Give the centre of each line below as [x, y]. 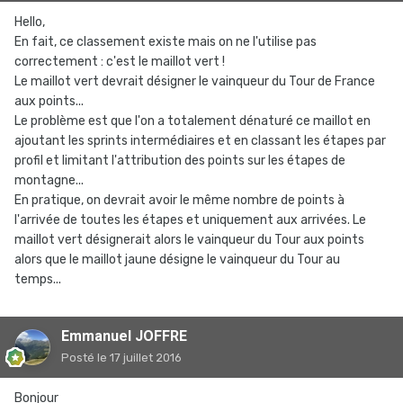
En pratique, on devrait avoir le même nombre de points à [179, 201]
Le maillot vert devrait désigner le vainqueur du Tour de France [195, 82]
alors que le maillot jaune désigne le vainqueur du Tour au [177, 260]
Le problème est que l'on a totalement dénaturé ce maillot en [193, 121]
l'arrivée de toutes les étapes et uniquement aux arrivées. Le [190, 220]
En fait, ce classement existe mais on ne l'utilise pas [166, 42]
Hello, [30, 22]
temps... [38, 280]
